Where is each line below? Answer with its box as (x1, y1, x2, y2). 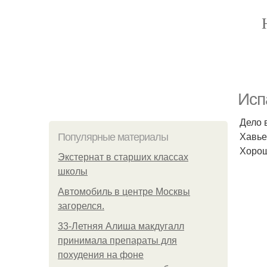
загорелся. (58, 201, 104, 211)
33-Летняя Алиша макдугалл (58, 221, 184, 231)
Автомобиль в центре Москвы (58, 187, 190, 197)
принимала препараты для (58, 235, 177, 246)
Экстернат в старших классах (58, 152, 188, 162)
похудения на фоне (58, 250, 144, 260)
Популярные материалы (58, 131, 168, 143)
